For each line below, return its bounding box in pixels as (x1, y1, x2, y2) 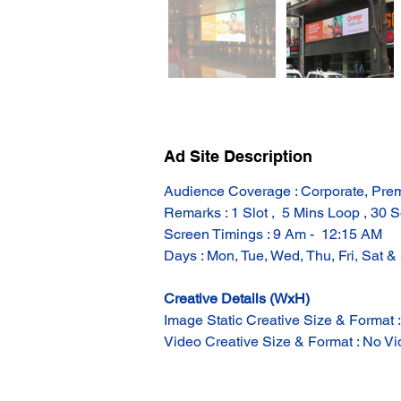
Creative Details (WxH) (164, 290, 310, 307)
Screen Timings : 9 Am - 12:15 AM (164, 226, 382, 243)
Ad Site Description (164, 147, 312, 166)
